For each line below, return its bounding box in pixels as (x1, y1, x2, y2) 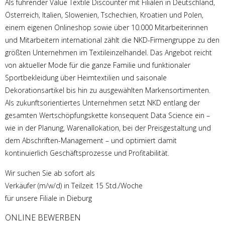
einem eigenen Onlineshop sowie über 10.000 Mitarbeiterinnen (5, 23, 208, 33)
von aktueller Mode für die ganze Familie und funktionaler (5, 60, 190, 70)
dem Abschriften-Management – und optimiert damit (5, 136, 177, 146)
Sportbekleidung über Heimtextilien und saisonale (5, 73, 167, 83)
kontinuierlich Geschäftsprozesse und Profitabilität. (5, 148, 169, 158)
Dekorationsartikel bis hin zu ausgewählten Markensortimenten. (5, 85, 210, 95)
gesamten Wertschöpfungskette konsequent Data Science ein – (5, 110, 210, 121)
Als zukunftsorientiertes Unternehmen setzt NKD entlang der (5, 98, 200, 108)
